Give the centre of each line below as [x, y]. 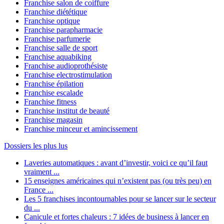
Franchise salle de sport [61, 48]
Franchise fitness [50, 102]
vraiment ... [42, 172]
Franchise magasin [53, 120]
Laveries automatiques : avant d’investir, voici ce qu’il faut [116, 163]
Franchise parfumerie [57, 39]
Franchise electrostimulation [68, 75]
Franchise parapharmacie [63, 30]
